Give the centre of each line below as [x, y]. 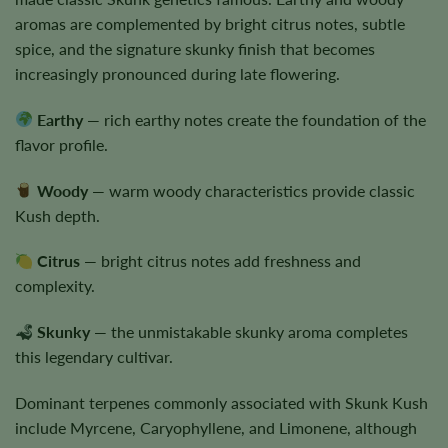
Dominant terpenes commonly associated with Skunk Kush [221, 402]
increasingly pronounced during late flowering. [177, 74]
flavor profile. [61, 144]
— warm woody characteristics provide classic [252, 190]
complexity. [55, 286]
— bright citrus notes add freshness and [221, 261]
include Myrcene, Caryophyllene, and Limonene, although [216, 427]
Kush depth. [57, 215]
